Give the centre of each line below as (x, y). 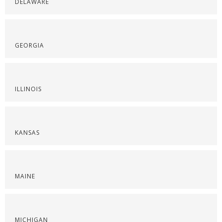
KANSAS (27, 133)
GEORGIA (29, 45)
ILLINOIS (28, 89)
